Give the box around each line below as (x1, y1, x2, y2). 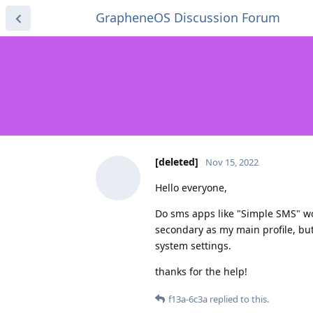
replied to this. (208, 292, 269, 305)
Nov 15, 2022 (205, 155, 259, 168)
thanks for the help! (155, 264, 247, 278)
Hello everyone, (155, 180, 227, 194)
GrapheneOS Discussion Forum (96, 9, 280, 26)
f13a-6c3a (168, 292, 208, 305)
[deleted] (155, 154, 198, 168)
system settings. (155, 238, 231, 252)
